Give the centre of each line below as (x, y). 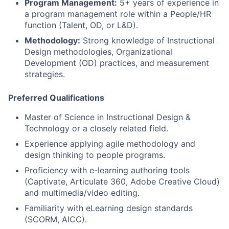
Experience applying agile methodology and (110, 144)
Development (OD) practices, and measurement (117, 63)
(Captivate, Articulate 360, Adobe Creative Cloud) (122, 181)
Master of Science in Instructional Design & (108, 117)
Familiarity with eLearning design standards (109, 208)
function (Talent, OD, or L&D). (81, 25)
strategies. (45, 74)
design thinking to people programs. (95, 155)
